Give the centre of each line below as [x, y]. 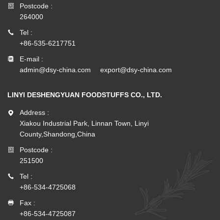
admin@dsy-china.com [55, 69]
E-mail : [31, 59]
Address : [34, 112]
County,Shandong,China [57, 134]
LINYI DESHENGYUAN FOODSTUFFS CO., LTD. [85, 95]
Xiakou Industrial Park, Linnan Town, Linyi [84, 123]
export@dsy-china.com [136, 69]
